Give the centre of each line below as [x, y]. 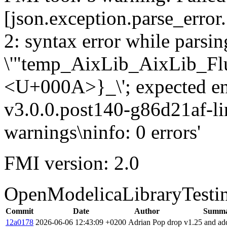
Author [147, 211]
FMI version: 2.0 [72, 163]
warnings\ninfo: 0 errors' [102, 132]
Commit [20, 211]
